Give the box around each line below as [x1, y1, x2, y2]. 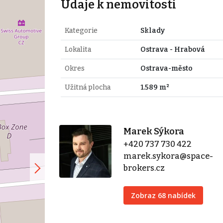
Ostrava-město [140, 64, 193, 73]
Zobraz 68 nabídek [131, 190, 196, 200]
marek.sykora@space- [123, 151, 214, 161]
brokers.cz [123, 163, 165, 173]
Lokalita [64, 45, 91, 54]
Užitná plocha [64, 83, 111, 92]
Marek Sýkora [123, 125, 185, 137]
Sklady [140, 26, 165, 35]
